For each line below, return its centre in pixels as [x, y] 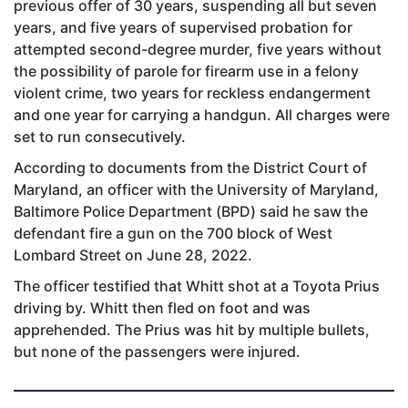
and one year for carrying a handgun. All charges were [202, 114]
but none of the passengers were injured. [157, 351]
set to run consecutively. [100, 136]
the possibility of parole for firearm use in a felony [186, 71]
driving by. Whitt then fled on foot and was [162, 307]
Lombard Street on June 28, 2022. [133, 255]
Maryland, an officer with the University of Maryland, [196, 189]
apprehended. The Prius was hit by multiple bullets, [192, 329]
